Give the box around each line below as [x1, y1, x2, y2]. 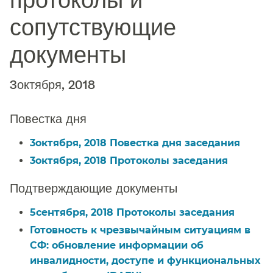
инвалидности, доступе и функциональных [30, 254, 260, 266]
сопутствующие [10, 11, 176, 40]
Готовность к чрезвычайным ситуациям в [30, 224, 250, 236]
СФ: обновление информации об [30, 239, 204, 251]
